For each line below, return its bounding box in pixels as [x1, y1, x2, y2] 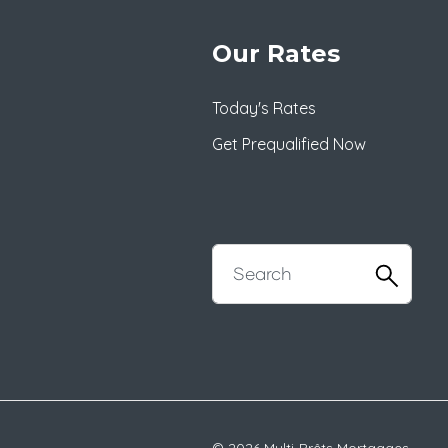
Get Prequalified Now [212, 134, 366, 154]
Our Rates [212, 39, 340, 68]
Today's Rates [212, 98, 316, 118]
